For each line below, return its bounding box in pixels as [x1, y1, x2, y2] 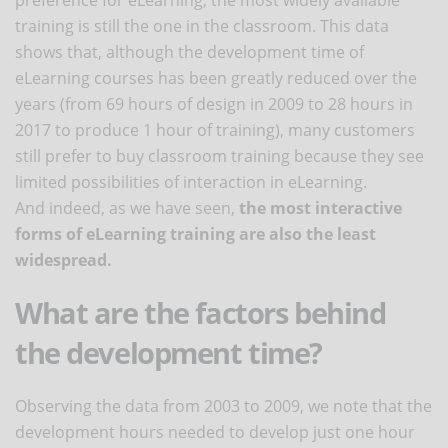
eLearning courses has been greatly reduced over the [15, 66, 417, 89]
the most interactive [239, 196, 402, 219]
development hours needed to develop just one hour [15, 420, 415, 443]
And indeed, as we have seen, [15, 196, 239, 219]
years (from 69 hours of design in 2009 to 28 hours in [15, 92, 413, 115]
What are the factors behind [15, 292, 386, 332]
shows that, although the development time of [15, 40, 364, 63]
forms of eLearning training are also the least [15, 222, 376, 245]
